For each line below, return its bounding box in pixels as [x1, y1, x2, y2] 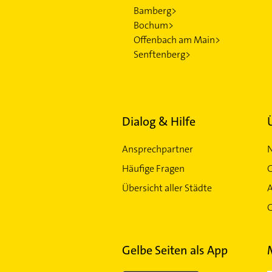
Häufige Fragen [121, 162, 185, 175]
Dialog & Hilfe [121, 114, 195, 129]
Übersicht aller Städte [121, 182, 212, 194]
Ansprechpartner [121, 143, 193, 155]
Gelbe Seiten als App [121, 242, 228, 258]
